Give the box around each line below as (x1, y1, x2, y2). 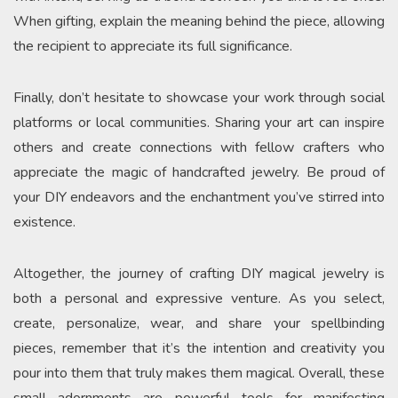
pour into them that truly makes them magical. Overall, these (13, 362, 385, 383)
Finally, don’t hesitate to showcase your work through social (13, 87, 385, 107)
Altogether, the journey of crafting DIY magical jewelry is (13, 263, 385, 283)
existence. (13, 211, 76, 232)
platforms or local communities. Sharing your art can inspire (13, 112, 385, 132)
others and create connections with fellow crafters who (13, 137, 385, 157)
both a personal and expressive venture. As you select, (13, 288, 385, 308)
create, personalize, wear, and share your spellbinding (13, 313, 385, 333)
